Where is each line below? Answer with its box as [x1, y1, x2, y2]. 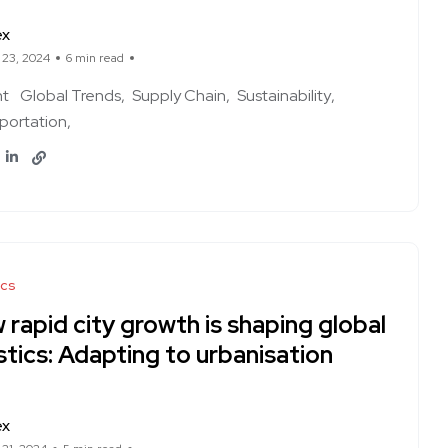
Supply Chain [132, 85, 226, 106]
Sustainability [237, 85, 331, 106]
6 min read [66, 50, 124, 66]
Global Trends [20, 85, 121, 106]
